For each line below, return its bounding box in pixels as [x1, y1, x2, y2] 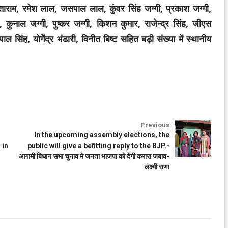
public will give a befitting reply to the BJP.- [27, 141, 169, 150]
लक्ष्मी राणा [145, 163, 169, 171]
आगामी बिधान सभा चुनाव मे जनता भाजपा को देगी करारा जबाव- [19, 152, 169, 160]
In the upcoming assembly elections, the [34, 131, 169, 139]
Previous [140, 121, 169, 129]
